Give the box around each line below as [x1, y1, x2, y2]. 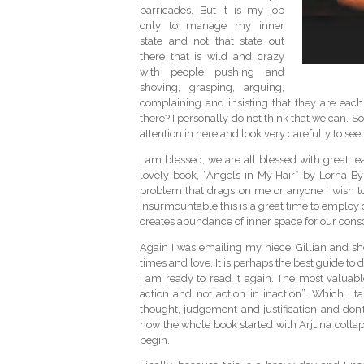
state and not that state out [140, 35, 284, 48]
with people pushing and [140, 66, 284, 79]
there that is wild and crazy [140, 50, 284, 63]
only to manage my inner [140, 19, 284, 32]
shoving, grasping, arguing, [140, 81, 284, 94]
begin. [140, 333, 170, 346]
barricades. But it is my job [140, 4, 284, 17]
